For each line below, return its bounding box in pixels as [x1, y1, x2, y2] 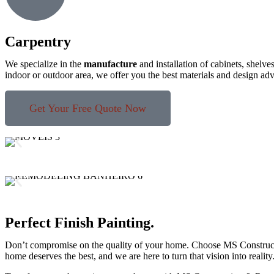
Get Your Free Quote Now [29, 102, 146, 114]
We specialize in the [5, 59, 84, 69]
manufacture [84, 59, 137, 69]
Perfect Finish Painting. [5, 215, 154, 231]
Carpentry [5, 34, 71, 50]
